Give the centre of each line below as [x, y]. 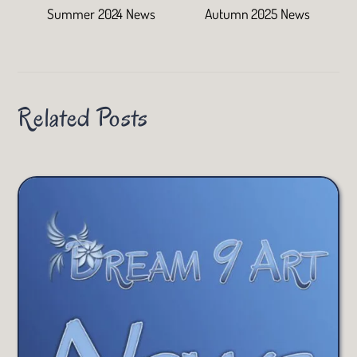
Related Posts [83, 117]
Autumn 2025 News [257, 13]
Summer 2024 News [101, 13]
